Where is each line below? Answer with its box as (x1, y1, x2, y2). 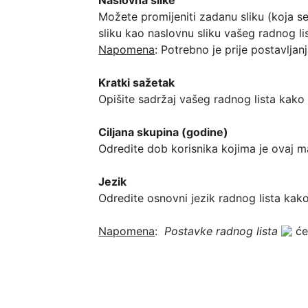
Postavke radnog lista (164, 223, 278, 238)
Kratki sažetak (98, 75, 175, 89)
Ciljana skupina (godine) (98, 124, 229, 139)
